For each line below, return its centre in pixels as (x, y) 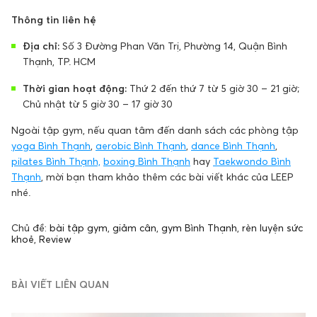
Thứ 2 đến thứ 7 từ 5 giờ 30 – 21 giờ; (213, 88)
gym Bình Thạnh (199, 227)
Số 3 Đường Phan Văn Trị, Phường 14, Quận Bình (173, 45)
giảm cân (134, 227)
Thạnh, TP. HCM (59, 61)
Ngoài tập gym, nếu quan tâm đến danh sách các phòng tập (155, 129)
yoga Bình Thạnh (51, 145)
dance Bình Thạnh (233, 145)
